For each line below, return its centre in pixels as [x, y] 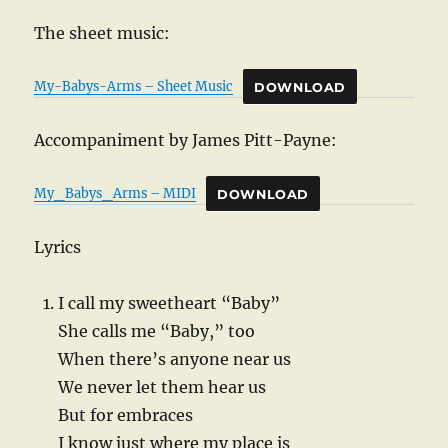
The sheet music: [102, 33]
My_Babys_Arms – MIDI [115, 193]
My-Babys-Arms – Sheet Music [134, 86]
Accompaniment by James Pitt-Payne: [186, 140]
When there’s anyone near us [175, 359]
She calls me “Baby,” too [157, 331]
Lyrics [58, 247]
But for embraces [126, 415]
